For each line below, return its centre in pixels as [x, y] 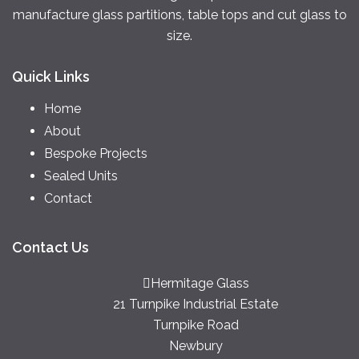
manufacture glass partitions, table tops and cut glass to [179, 14]
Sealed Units [81, 175]
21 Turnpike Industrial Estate [196, 304]
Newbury [196, 345]
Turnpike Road [196, 325]
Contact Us [50, 247]
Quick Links [51, 76]
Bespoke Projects [96, 153]
